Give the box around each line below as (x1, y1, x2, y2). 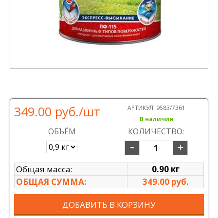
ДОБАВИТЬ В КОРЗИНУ (62, 199, 156, 210)
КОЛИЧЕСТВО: (128, 126, 184, 137)
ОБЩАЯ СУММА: (16, 176, 87, 187)
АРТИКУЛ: (127, 104, 155, 112)
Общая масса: (16, 163, 73, 175)
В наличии (139, 115, 174, 123)
